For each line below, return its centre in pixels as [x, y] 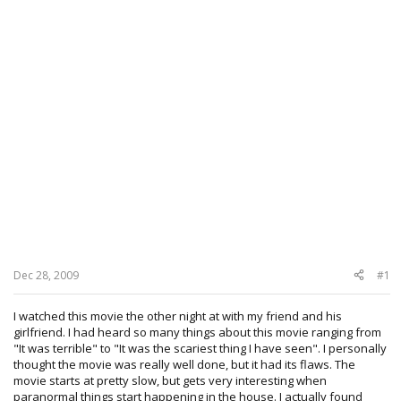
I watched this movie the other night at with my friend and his [178, 316]
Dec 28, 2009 [46, 275]
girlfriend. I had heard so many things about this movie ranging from [197, 332]
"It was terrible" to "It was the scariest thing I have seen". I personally [200, 348]
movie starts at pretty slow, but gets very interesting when [170, 380]
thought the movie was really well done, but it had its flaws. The [184, 364]
